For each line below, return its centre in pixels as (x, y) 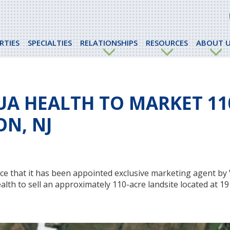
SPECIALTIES (50, 43)
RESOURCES (167, 43)
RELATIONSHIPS (109, 43)
